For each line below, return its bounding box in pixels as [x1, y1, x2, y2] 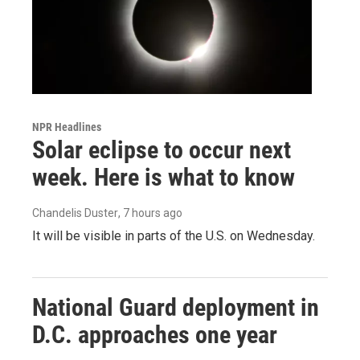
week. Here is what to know [32, 162, 295, 191]
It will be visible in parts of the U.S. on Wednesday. [32, 227, 315, 243]
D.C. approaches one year [32, 320, 277, 349]
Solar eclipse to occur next [32, 135, 291, 164]
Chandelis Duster [32, 206, 118, 219]
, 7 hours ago [118, 206, 182, 219]
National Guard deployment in [32, 292, 319, 321]
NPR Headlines [32, 120, 101, 133]
